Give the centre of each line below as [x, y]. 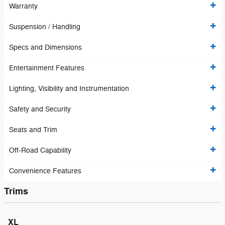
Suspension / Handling [45, 27]
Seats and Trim [33, 130]
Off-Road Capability [40, 151]
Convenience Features [45, 171]
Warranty [23, 7]
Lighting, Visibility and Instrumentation [69, 89]
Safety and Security [40, 109]
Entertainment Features [47, 68]
